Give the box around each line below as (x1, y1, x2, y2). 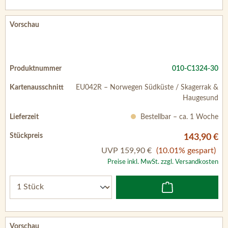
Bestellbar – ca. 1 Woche (138, 113, 218, 121)
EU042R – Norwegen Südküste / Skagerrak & (76, 83, 218, 91)
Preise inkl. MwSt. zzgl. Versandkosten (107, 158, 218, 165)
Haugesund (183, 94, 218, 102)
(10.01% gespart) (156, 146, 216, 155)
